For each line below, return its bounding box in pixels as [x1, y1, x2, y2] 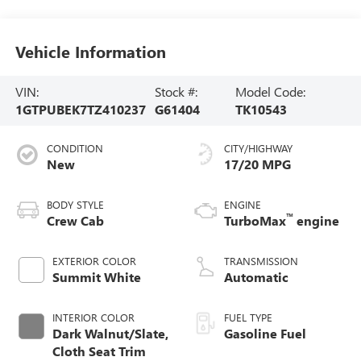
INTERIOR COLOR [52, 309, 135, 324]
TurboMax [224, 211, 286, 229]
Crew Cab [46, 211, 104, 229]
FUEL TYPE [224, 309, 272, 324]
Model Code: [234, 82, 305, 100]
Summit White [52, 268, 141, 285]
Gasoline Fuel [224, 324, 306, 342]
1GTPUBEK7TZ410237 [15, 100, 146, 118]
